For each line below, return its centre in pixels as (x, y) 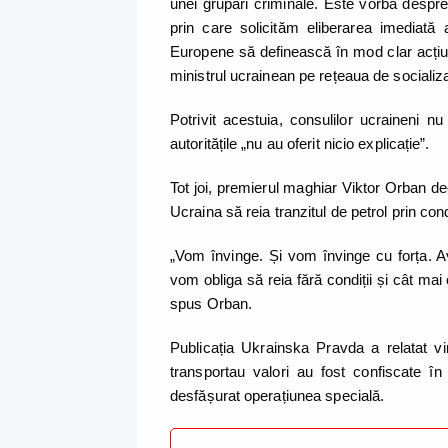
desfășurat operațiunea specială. (277, 395)
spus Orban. (213, 303)
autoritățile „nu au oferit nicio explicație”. (302, 143)
